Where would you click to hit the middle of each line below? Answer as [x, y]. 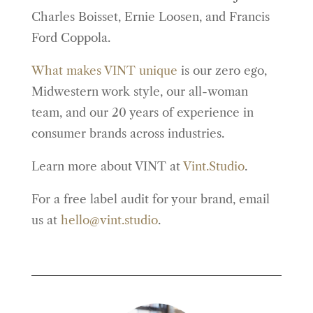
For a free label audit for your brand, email [150, 199]
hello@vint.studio [109, 220]
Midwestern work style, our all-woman [139, 92]
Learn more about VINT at [107, 166]
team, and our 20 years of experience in [142, 112]
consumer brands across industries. [128, 133]
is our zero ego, [222, 71]
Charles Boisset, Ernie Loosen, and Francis [150, 17]
